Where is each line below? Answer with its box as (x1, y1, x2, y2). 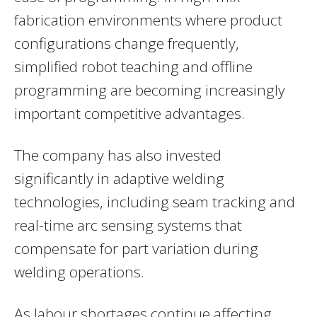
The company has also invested (14, 144, 221, 165)
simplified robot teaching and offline (14, 56, 253, 76)
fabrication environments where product (14, 9, 282, 30)
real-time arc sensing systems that (14, 214, 242, 235)
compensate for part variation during (14, 238, 258, 258)
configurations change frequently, (14, 33, 239, 53)
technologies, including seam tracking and (14, 191, 295, 212)
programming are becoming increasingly (14, 79, 285, 100)
